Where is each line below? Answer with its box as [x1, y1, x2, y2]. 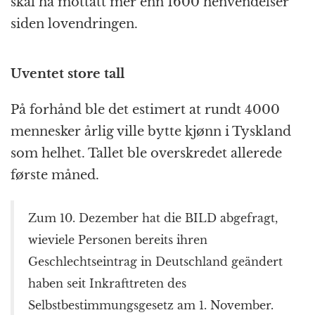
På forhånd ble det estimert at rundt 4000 [11, 102, 280, 118]
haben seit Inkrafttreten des [28, 276, 186, 291]
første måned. [11, 167, 99, 184]
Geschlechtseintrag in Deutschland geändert [28, 255, 283, 269]
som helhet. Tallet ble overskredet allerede [11, 146, 282, 162]
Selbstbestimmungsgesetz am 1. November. [28, 298, 274, 313]
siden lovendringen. [11, 16, 141, 32]
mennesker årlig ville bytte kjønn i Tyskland [11, 124, 291, 140]
